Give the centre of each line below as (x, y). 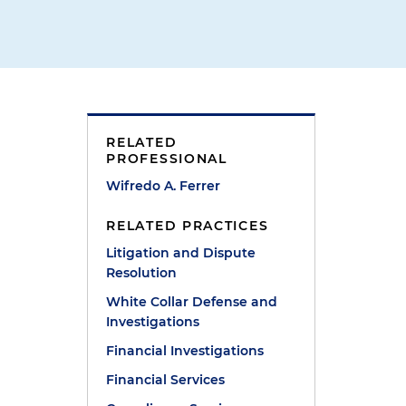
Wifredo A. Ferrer (164, 186)
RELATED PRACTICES (188, 226)
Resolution (142, 273)
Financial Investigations (185, 351)
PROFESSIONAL (167, 159)
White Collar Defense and (192, 302)
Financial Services (166, 380)
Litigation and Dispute (181, 253)
